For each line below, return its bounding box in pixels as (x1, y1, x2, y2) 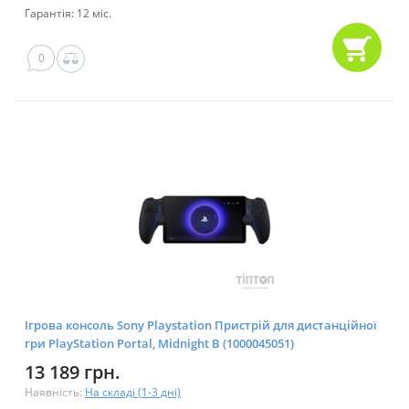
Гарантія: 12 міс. (25, 5, 111, 22)
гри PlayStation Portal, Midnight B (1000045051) (25, 335, 294, 352)
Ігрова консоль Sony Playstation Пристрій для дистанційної (25, 317, 377, 334)
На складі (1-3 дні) (85, 384, 181, 401)
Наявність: (25, 384, 85, 401)
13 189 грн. (25, 360, 121, 385)
